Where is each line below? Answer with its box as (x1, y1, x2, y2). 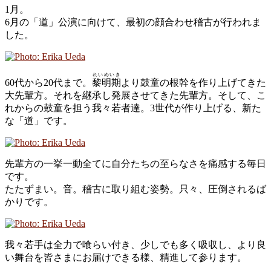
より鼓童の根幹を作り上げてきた (121, 77, 266, 88)
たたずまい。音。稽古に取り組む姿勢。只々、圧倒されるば (5, 183, 266, 194)
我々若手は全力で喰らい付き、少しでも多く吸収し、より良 (5, 239, 266, 250)
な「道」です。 (5, 115, 73, 126)
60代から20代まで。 (5, 77, 92, 88)
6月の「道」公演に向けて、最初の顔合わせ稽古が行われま (5, 16, 261, 27)
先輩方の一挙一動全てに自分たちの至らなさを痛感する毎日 (5, 158, 266, 169)
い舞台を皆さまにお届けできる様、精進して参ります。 (5, 252, 247, 263)
